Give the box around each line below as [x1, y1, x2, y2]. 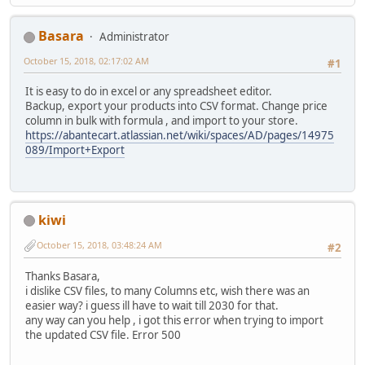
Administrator [99, 29, 169, 44]
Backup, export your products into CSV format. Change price [25, 99, 328, 114]
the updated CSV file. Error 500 [25, 328, 181, 343]
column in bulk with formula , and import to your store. [25, 113, 298, 129]
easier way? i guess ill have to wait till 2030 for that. [25, 298, 279, 314]
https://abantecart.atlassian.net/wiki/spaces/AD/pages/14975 [25, 128, 334, 143]
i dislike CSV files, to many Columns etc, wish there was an [25, 284, 310, 299]
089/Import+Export [25, 143, 125, 158]
